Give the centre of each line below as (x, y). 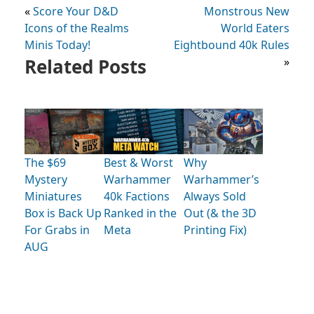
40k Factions (137, 196)
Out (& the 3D (220, 213)
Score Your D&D (76, 11)
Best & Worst (139, 162)
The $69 (45, 162)
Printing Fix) (215, 230)
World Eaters (255, 28)
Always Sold (214, 196)
